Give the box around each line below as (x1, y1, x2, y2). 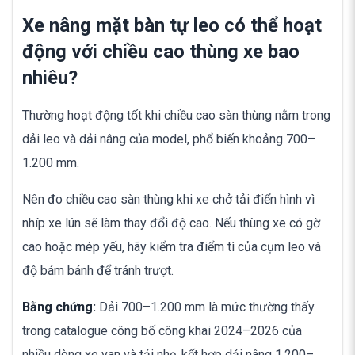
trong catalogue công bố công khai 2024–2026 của (22, 323, 302, 339)
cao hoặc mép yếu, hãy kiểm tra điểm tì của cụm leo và (22, 239, 321, 255)
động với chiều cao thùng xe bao (22, 40, 300, 63)
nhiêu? (22, 67, 78, 90)
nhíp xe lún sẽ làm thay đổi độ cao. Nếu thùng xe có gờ (22, 216, 320, 231)
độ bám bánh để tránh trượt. (22, 263, 174, 279)
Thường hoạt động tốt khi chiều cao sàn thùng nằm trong (22, 108, 330, 124)
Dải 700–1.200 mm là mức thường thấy (96, 300, 315, 315)
